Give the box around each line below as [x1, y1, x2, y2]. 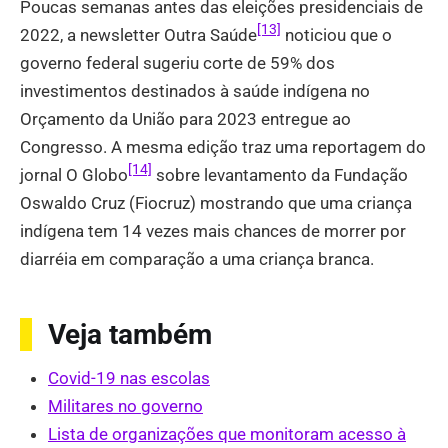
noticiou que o [281, 24, 392, 45]
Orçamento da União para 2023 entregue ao [20, 108, 351, 129]
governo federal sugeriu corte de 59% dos [20, 52, 335, 73]
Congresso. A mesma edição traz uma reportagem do [20, 136, 426, 157]
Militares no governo [48, 396, 203, 417]
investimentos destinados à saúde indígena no [20, 80, 370, 101]
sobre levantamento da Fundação [152, 164, 408, 185]
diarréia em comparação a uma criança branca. [20, 248, 374, 269]
